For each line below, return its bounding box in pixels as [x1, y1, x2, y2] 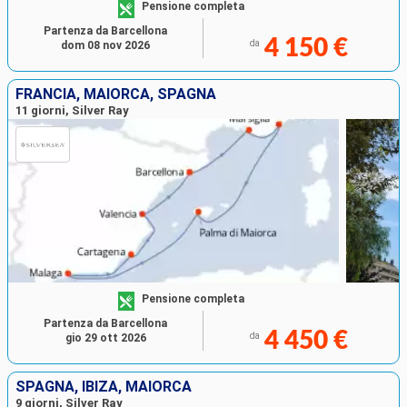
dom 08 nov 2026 [61, 39, 150, 53]
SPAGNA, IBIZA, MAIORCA [15, 378, 192, 396]
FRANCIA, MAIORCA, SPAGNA [15, 85, 216, 104]
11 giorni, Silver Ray [15, 104, 129, 118]
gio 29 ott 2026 [65, 332, 146, 345]
